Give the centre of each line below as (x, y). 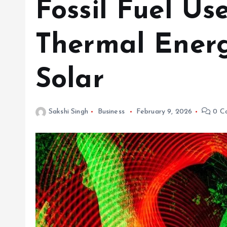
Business (111, 112)
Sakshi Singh (68, 112)
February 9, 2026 (164, 112)
